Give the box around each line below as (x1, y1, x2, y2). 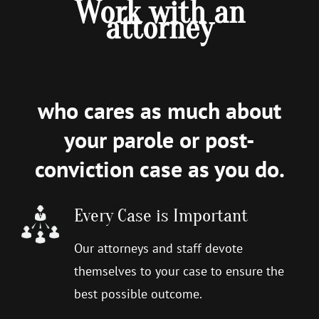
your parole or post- (64, 125, 255, 155)
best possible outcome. (73, 286, 202, 303)
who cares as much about (38, 95, 281, 126)
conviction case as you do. (34, 154, 285, 184)
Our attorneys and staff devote (73, 240, 243, 257)
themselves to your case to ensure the (73, 263, 284, 280)
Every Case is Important (73, 205, 248, 227)
